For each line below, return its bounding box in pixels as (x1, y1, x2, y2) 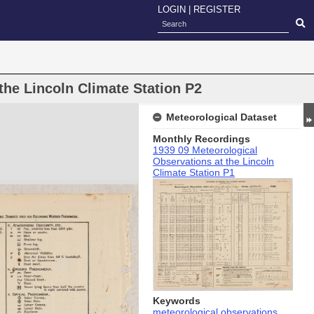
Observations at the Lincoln (153, 156, 274, 167)
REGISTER (193, 4, 240, 15)
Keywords (153, 294, 200, 306)
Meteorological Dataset (166, 111, 277, 123)
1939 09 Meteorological (153, 144, 257, 156)
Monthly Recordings (153, 133, 250, 144)
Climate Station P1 (153, 167, 235, 178)
